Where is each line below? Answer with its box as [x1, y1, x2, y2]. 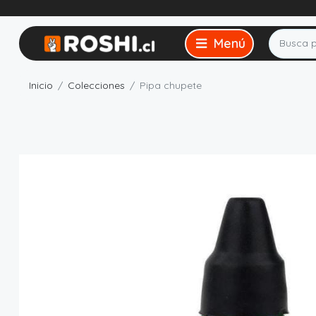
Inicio [29, 78, 53, 92]
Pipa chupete [140, 78, 202, 92]
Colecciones [68, 78, 125, 92]
